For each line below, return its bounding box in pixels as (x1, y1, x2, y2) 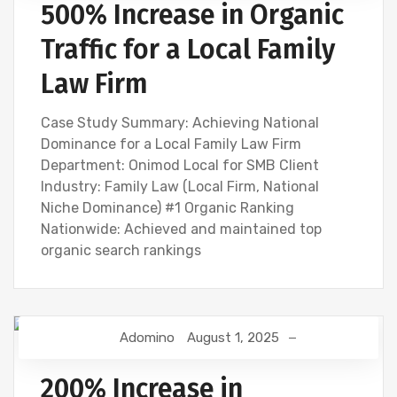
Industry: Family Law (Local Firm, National (41, 178, 319, 195)
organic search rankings (41, 242, 201, 259)
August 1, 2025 (187, 330, 279, 346)
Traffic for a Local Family (41, 34, 335, 66)
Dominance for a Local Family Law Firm (41, 136, 301, 152)
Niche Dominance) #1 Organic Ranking (41, 199, 294, 216)
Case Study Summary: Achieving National (41, 114, 319, 131)
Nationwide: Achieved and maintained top (41, 221, 322, 237)
